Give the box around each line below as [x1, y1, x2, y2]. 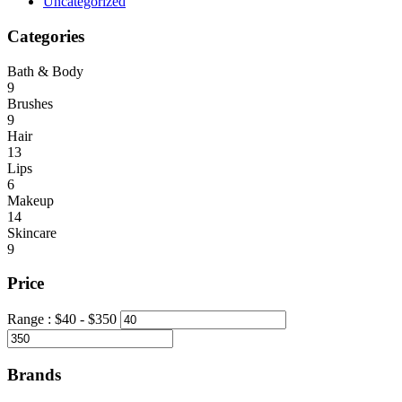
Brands [7, 364, 61, 384]
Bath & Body [7, 63, 83, 79]
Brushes [7, 95, 53, 111]
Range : [7, 311, 55, 328]
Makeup [7, 192, 54, 208]
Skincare [7, 224, 57, 240]
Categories [7, 26, 84, 46]
